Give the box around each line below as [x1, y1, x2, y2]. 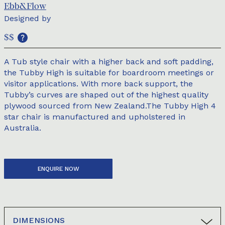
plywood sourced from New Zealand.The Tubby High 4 [4, 101, 216, 110]
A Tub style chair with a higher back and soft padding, [4, 57, 213, 66]
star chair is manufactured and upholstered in [4, 112, 185, 122]
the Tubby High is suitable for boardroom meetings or [4, 68, 214, 77]
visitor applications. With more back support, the [4, 79, 193, 88]
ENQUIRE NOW [37, 165, 79, 172]
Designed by [4, 14, 51, 23]
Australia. [4, 123, 41, 133]
